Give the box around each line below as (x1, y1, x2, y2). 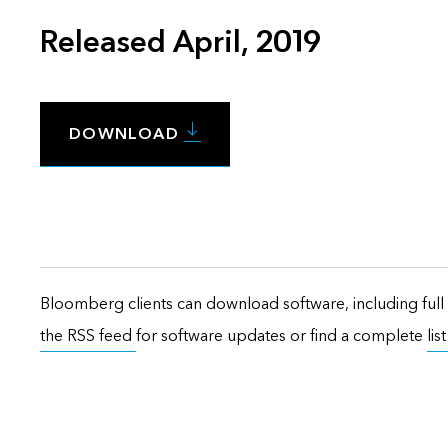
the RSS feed (40, 324, 136, 346)
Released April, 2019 (40, 22, 321, 62)
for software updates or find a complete (136, 324, 427, 346)
